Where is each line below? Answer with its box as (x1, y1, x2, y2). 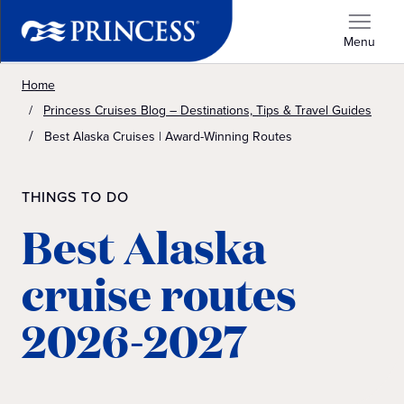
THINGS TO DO (22, 187, 129, 208)
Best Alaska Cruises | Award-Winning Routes (44, 126, 292, 146)
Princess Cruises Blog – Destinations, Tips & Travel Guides (43, 100, 372, 120)
